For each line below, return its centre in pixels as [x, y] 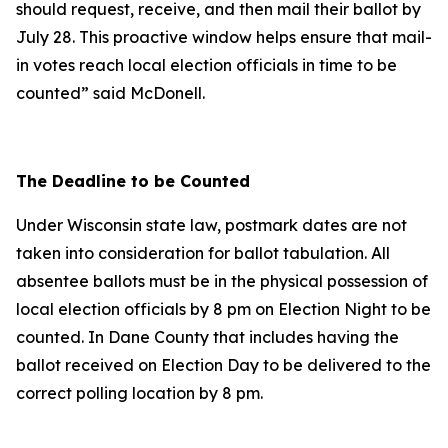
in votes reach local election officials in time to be [206, 65]
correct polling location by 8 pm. [141, 393]
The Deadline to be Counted [133, 181]
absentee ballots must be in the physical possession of [222, 281]
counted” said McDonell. [110, 93]
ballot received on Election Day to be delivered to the [223, 365]
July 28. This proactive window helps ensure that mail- [224, 37]
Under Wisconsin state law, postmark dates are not [211, 225]
